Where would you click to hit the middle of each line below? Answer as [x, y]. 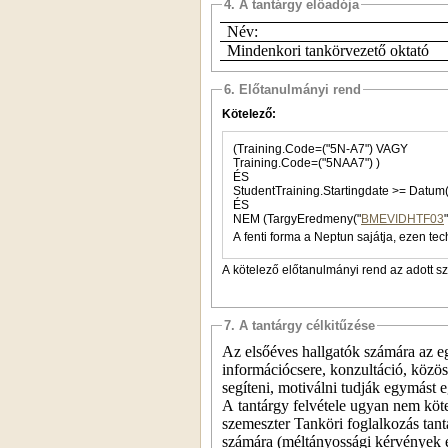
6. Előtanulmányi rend [292, 89]
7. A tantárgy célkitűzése [299, 325]
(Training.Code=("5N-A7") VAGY [392, 148]
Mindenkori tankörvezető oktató [327, 50]
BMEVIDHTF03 [402, 218]
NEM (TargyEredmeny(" [297, 218]
